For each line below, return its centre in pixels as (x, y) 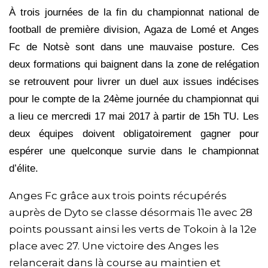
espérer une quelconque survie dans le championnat (134, 151)
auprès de (36, 213)
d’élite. (24, 169)
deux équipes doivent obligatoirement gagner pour (134, 134)
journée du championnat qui (196, 99)
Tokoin (201, 229)
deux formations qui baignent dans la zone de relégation (134, 65)
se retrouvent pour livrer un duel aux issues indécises (134, 82)
